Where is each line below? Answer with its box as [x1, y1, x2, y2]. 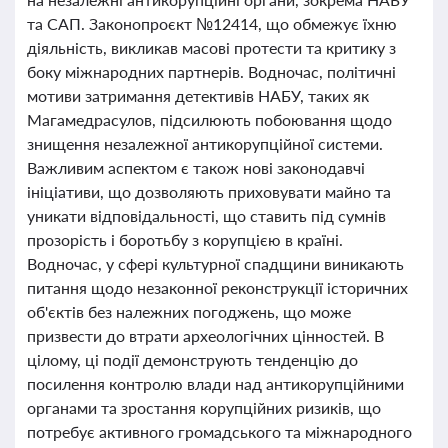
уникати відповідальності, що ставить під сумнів [27, 206, 386, 225]
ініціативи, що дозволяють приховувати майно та [27, 182, 391, 201]
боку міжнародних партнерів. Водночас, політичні [27, 62, 396, 81]
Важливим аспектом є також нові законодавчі [27, 158, 365, 177]
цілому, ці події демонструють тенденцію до [27, 350, 358, 369]
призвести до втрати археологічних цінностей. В [27, 326, 384, 345]
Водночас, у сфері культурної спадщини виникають [27, 254, 404, 273]
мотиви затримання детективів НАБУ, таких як [27, 86, 369, 105]
